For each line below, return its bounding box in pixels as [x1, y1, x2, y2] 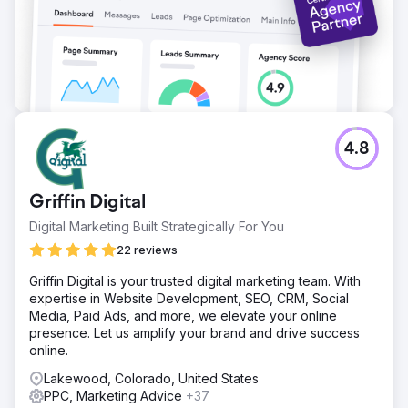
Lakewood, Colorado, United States [44, 370, 259, 386]
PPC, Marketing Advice [44, 387, 186, 403]
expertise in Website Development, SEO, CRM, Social [29, 290, 349, 306]
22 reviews [117, 242, 178, 257]
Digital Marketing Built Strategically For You [29, 218, 284, 234]
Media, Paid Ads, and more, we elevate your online [29, 307, 337, 323]
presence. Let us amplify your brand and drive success [29, 324, 360, 341]
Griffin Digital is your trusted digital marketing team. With [29, 272, 361, 289]
